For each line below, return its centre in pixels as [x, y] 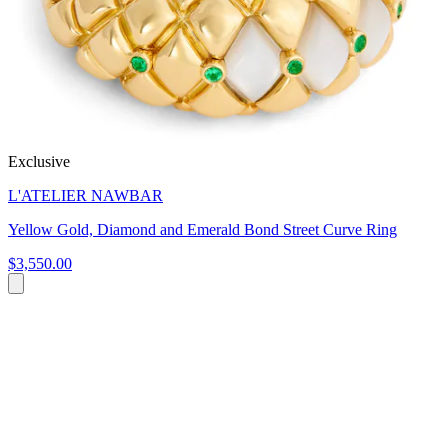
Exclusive [39, 161]
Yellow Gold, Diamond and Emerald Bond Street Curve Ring [202, 229]
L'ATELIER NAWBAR [85, 195]
